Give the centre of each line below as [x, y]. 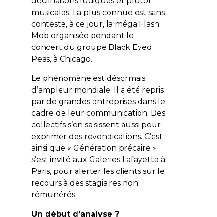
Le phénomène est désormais [88, 78]
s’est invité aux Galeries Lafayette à [98, 159]
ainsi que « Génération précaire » [94, 148]
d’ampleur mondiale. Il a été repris [97, 90]
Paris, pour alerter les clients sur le [98, 171]
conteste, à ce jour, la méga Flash [95, 24]
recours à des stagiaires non [85, 183]
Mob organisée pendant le [82, 35]
